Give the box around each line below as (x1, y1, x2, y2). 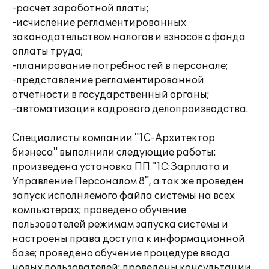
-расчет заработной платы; (12, 2, 149, 14)
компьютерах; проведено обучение (12, 204, 186, 216)
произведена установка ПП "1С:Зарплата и (12, 161, 229, 173)
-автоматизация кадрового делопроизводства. (12, 103, 248, 115)
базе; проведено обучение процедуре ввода (12, 247, 230, 259)
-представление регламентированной (12, 74, 204, 86)
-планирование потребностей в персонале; (12, 60, 228, 72)
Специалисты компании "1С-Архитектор (12, 132, 215, 144)
